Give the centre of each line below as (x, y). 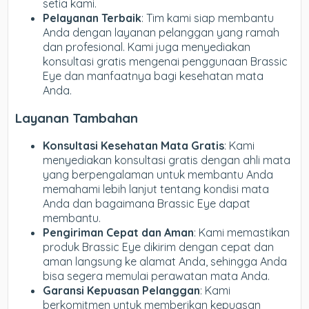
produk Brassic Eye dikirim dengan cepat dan (159, 247)
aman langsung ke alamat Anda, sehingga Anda (165, 261)
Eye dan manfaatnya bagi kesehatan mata (153, 76)
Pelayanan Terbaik (92, 18)
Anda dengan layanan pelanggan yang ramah (161, 33)
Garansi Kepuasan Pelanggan (122, 290)
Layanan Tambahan (77, 118)
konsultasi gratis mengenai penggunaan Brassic (166, 62)
